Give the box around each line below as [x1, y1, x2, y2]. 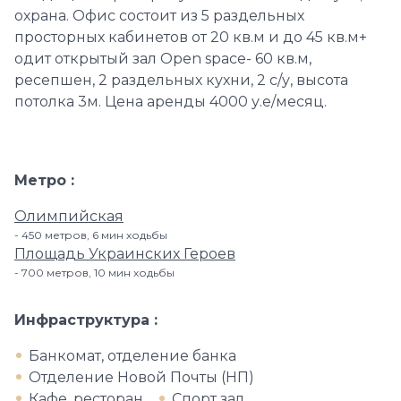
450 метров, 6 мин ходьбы [21, 228, 167, 242]
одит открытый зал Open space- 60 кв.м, [14, 50, 311, 67]
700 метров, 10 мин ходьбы [21, 266, 175, 279]
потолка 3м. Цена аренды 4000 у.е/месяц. [14, 93, 327, 110]
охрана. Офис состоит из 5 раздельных [14, 7, 304, 24]
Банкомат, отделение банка [29, 347, 236, 364]
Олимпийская [14, 208, 124, 225]
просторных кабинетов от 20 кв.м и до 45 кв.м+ [14, 29, 367, 46]
